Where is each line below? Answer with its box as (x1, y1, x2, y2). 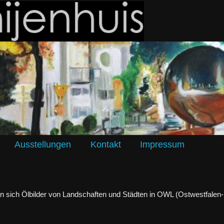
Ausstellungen (14, 139, 71, 149)
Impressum (140, 139, 185, 149)
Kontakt (90, 139, 121, 149)
